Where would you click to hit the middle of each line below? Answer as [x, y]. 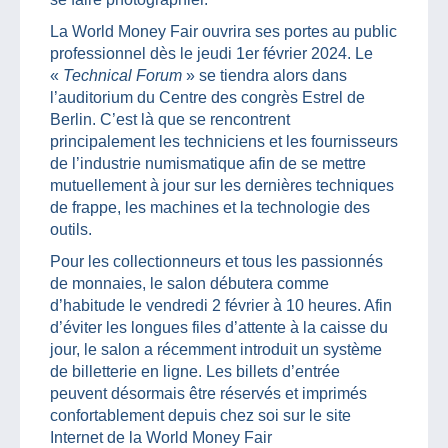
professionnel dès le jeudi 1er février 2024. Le [211, 53]
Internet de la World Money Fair [161, 437]
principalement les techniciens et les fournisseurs [224, 141]
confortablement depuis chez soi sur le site [200, 415]
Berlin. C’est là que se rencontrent [170, 119]
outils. [71, 229]
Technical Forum [122, 75]
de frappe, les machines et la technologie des [210, 207]
